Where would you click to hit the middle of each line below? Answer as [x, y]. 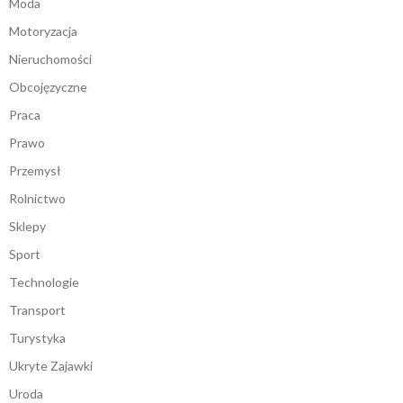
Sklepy [27, 227]
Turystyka [37, 338]
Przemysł [35, 171]
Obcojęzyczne [48, 87]
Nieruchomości [50, 59]
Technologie [44, 282]
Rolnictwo [37, 199]
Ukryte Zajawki [51, 366]
